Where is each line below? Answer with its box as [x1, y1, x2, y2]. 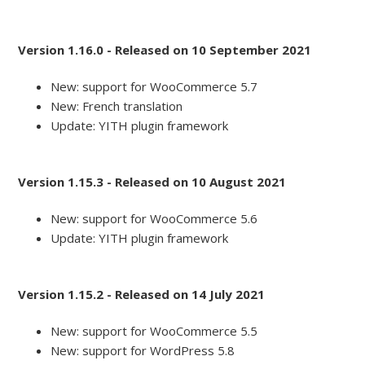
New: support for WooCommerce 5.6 [51, 210, 258, 227]
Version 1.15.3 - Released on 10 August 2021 [18, 174, 287, 191]
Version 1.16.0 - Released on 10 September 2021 [18, 42, 312, 59]
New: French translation [51, 98, 183, 115]
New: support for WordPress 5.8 [51, 342, 235, 359]
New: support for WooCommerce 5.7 [51, 78, 258, 95]
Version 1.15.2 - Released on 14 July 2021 [18, 286, 266, 303]
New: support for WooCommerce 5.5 [51, 323, 258, 340]
